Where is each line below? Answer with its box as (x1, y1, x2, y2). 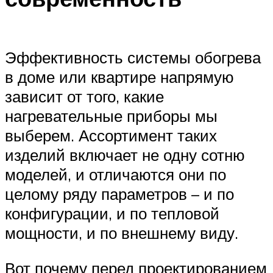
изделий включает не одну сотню (5, 145, 245, 165)
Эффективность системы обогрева (5, 48, 261, 68)
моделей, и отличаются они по (5, 165, 226, 185)
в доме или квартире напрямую (5, 67, 234, 87)
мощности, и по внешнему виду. (5, 223, 238, 243)
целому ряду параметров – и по (5, 184, 234, 204)
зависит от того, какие (5, 87, 164, 107)
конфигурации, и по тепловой (5, 204, 219, 224)
